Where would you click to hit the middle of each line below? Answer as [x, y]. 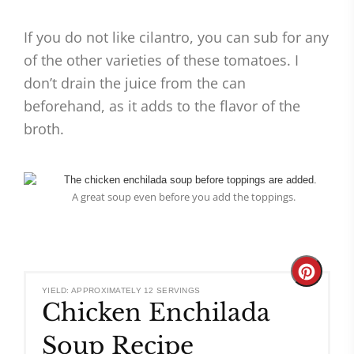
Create [326, 277]
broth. [44, 129]
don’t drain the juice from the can [135, 83]
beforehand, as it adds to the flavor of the [162, 106]
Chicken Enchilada [156, 313]
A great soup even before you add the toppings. [184, 197]
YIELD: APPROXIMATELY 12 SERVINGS [121, 291]
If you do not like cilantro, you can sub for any [176, 38]
